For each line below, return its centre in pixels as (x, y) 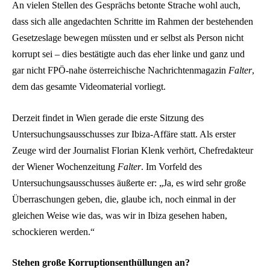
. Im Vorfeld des (171, 166)
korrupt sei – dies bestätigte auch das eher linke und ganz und (128, 54)
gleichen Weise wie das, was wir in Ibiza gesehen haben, (120, 215)
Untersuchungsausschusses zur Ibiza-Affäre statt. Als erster (124, 134)
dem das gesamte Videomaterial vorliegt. (89, 86)
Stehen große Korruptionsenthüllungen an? (101, 263)
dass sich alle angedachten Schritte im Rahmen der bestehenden (133, 21)
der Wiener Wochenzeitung (65, 166)
